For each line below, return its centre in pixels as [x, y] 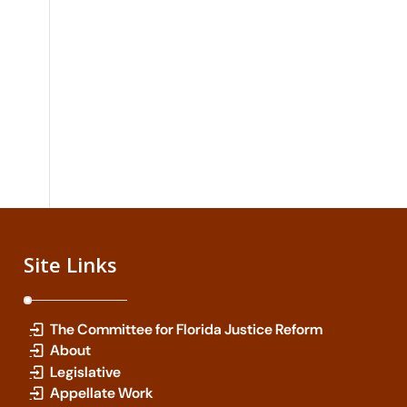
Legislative [86, 372]
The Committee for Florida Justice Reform [187, 330]
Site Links [71, 265]
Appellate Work [102, 392]
